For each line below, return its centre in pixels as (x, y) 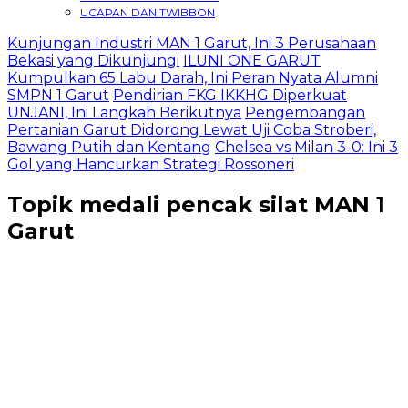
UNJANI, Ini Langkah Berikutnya (124, 112)
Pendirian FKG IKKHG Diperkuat (230, 95)
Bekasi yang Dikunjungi (93, 61)
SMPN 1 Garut (58, 95)
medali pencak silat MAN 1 (232, 204)
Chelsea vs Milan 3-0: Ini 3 (306, 147)
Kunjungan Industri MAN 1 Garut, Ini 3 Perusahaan (192, 43)
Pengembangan (305, 112)
